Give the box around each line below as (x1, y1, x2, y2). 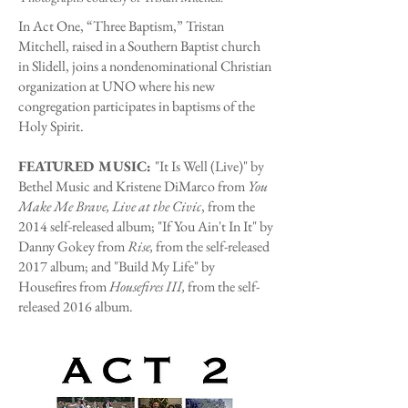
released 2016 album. (18, 297, 136, 316)
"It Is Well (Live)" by (155, 157, 264, 176)
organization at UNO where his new (18, 76, 215, 96)
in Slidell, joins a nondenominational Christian (18, 56, 271, 76)
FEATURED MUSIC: (18, 157, 155, 176)
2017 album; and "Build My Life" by (18, 257, 215, 276)
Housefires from (18, 277, 109, 296)
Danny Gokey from (18, 237, 127, 256)
